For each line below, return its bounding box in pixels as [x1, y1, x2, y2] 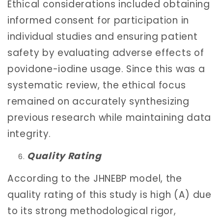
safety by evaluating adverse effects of [7, 46, 204, 59]
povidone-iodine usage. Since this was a [7, 62, 205, 76]
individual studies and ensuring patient [7, 29, 198, 43]
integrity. [7, 127, 51, 140]
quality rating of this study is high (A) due [7, 188, 212, 201]
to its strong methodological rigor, [7, 204, 176, 218]
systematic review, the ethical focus [7, 78, 186, 92]
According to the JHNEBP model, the [7, 171, 182, 185]
